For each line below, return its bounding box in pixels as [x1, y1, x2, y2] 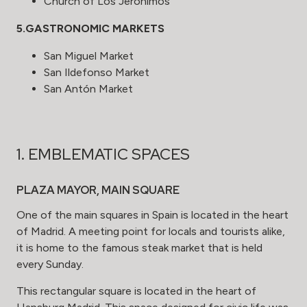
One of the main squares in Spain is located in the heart [16, 208, 288, 222]
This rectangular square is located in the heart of [16, 284, 256, 298]
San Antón [44, 82, 96, 95]
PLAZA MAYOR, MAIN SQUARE [16, 183, 180, 198]
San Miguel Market [44, 49, 134, 62]
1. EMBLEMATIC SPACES [16, 144, 190, 165]
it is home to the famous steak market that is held [16, 241, 262, 255]
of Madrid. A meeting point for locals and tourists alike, [16, 225, 285, 238]
